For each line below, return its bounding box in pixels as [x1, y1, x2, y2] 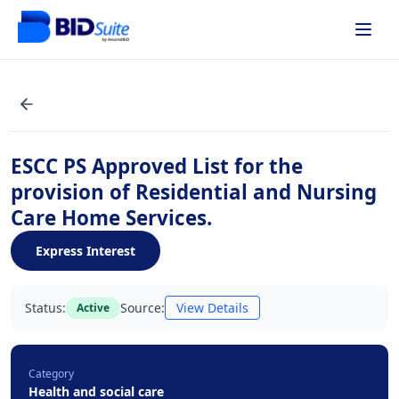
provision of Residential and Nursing [11, 178, 377, 206]
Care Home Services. [11, 204, 212, 232]
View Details [176, 299, 248, 316]
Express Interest [36, 242, 135, 259]
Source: [120, 299, 165, 316]
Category [28, 366, 74, 381]
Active [77, 299, 110, 315]
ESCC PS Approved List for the [11, 152, 303, 180]
